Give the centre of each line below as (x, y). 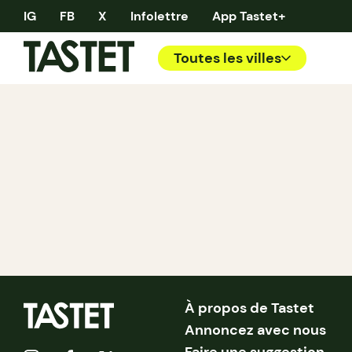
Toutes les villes (227, 58)
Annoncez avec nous (256, 330)
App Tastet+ (249, 16)
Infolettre (159, 16)
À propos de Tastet (250, 308)
